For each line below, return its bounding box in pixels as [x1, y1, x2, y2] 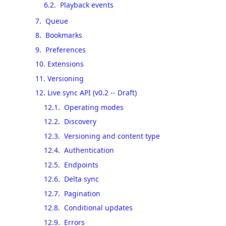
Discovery [64, 117, 96, 126]
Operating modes [64, 102, 124, 112]
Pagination [64, 188, 100, 198]
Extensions [47, 59, 84, 69]
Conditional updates [64, 203, 133, 212]
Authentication [64, 145, 114, 155]
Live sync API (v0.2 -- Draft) [47, 88, 137, 97]
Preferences [45, 44, 86, 54]
